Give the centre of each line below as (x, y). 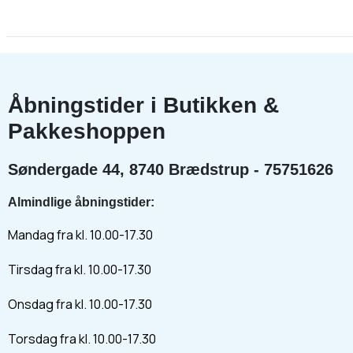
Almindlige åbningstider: (81, 202)
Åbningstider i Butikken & (143, 105)
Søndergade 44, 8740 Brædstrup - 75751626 (171, 169)
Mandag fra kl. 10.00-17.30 (80, 235)
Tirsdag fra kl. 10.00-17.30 (80, 269)
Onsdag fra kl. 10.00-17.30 (80, 304)
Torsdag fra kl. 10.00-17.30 (82, 339)
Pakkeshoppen (87, 131)
